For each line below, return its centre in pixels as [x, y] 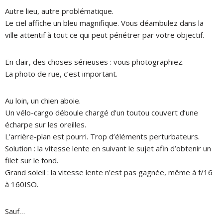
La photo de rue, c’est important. [61, 73]
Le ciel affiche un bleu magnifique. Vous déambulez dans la [104, 23]
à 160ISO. [22, 184]
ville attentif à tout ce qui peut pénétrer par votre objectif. [105, 35]
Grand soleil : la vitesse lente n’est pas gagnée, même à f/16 [109, 172]
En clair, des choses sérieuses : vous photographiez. [94, 61]
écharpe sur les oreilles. [46, 124]
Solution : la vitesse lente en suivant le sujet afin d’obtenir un [108, 148]
